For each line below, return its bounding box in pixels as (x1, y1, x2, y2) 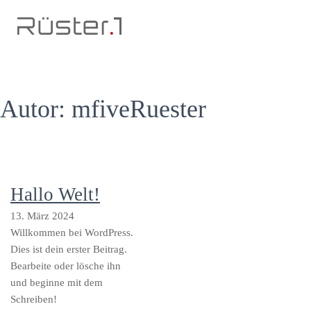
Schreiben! (10, 294, 57, 305)
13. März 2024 (10, 210, 74, 221)
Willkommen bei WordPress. (10, 227, 133, 238)
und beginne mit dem (10, 277, 103, 288)
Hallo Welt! (10, 184, 100, 205)
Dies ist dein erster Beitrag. (10, 244, 127, 255)
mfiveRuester (72, 95, 206, 123)
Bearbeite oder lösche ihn (10, 260, 121, 271)
